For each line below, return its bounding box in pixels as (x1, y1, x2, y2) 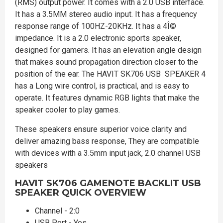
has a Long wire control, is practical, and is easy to (15, 81, 189, 91)
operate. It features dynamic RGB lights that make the (15, 93, 200, 103)
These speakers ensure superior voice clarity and (15, 124, 187, 134)
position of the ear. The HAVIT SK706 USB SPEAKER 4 (15, 69, 206, 79)
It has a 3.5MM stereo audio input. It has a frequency (15, 9, 197, 19)
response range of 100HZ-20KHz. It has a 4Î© (15, 21, 176, 31)
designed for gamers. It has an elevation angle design (15, 45, 202, 55)
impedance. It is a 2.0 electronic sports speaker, (15, 33, 181, 43)
